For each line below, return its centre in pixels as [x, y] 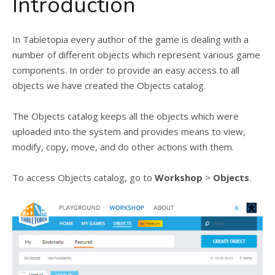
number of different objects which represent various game [136, 55]
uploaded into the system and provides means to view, [129, 131]
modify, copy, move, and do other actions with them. [123, 147]
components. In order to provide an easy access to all [126, 70]
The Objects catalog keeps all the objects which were [126, 116]
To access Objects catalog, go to [83, 177]
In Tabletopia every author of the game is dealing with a [130, 39]
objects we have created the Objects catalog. [109, 85]
